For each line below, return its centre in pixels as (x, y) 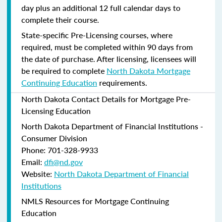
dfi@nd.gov (63, 162)
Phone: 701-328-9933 (60, 150)
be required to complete (64, 70)
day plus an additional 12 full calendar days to (101, 7)
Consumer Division (54, 138)
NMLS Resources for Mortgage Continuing (95, 201)
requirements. (122, 82)
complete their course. (60, 19)
